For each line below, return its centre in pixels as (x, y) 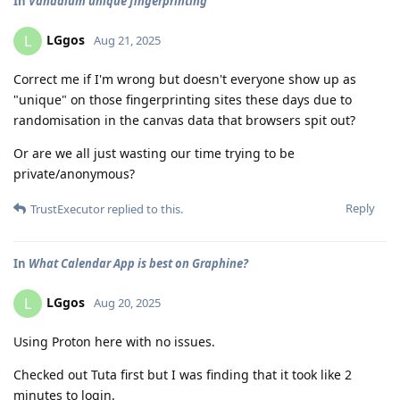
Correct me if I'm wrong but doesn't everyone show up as (185, 79)
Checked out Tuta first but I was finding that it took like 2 (183, 374)
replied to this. (144, 208)
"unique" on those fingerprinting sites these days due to (183, 99)
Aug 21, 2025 (127, 40)
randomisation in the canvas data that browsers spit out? (184, 120)
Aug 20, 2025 (127, 302)
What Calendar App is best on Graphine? (138, 263)
